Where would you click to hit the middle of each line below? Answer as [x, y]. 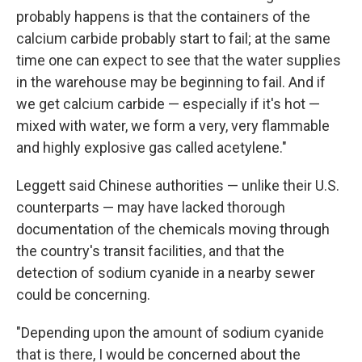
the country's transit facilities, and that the [150, 251]
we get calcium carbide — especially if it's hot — [168, 104]
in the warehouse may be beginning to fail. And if [171, 82]
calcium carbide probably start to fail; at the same [173, 39]
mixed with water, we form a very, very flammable [173, 126]
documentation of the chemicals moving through [173, 229]
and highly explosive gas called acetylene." [152, 148]
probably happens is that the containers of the [163, 17]
